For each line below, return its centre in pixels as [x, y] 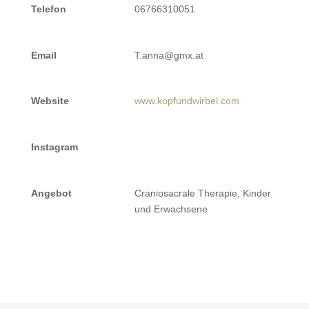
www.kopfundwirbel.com [187, 101]
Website [50, 101]
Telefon [48, 9]
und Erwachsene [171, 209]
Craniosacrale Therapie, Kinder [202, 193]
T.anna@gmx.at [169, 55]
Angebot [51, 193]
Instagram [54, 147]
